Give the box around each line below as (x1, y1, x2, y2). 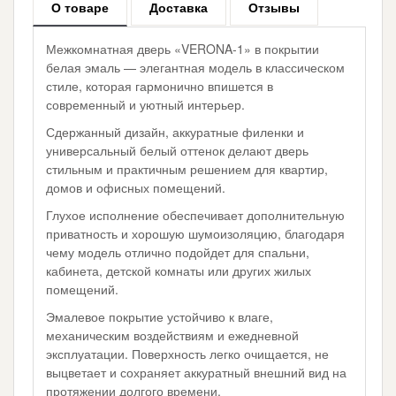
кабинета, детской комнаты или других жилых (46, 262, 312, 280)
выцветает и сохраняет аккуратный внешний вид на (46, 363, 347, 382)
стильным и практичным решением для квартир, (46, 160, 329, 179)
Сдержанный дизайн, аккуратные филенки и (46, 123, 305, 141)
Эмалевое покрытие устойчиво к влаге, (46, 308, 274, 326)
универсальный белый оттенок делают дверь (46, 141, 309, 160)
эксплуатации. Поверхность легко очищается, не (46, 345, 330, 363)
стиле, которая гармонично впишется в (46, 77, 274, 95)
